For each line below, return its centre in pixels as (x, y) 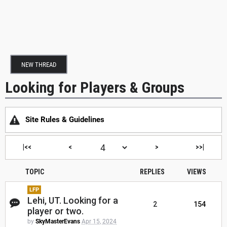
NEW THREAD (39, 65)
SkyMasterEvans (58, 222)
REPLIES (152, 172)
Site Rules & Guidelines (65, 120)
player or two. (55, 211)
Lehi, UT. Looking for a (73, 201)
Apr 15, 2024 (99, 222)
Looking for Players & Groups (95, 87)
